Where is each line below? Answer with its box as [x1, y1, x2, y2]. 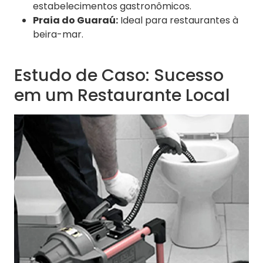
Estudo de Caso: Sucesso [14, 63, 224, 87]
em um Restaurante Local [14, 83, 230, 107]
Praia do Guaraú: [33, 14, 118, 28]
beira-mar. [33, 28, 83, 42]
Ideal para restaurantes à [118, 14, 238, 28]
